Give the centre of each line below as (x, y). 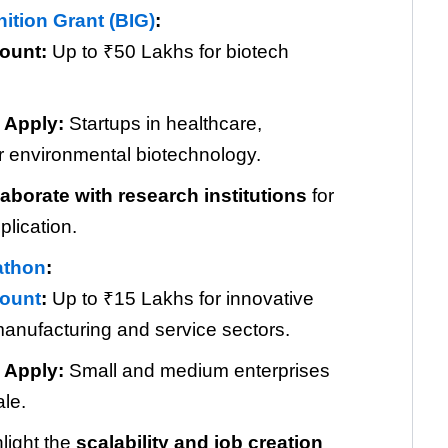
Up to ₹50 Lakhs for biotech (168, 51)
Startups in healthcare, (163, 123)
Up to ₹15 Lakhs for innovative (180, 298)
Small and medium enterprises (197, 370)
